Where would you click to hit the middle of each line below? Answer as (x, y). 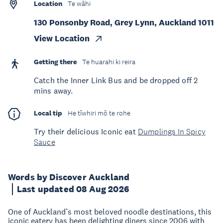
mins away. (55, 91)
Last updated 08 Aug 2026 (73, 189)
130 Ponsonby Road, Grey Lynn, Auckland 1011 (124, 23)
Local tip (48, 113)
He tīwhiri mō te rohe (99, 113)
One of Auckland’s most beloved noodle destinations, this (110, 212)
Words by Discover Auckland (69, 177)
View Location (62, 39)
